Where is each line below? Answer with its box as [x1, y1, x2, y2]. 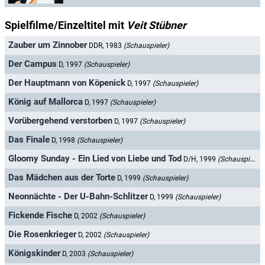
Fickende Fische [8, 210, 72, 221]
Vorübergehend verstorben [8, 115, 112, 127]
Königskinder [8, 248, 60, 259]
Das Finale [8, 134, 50, 146]
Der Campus [8, 59, 57, 70]
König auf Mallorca [8, 96, 83, 108]
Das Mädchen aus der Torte [8, 172, 115, 183]
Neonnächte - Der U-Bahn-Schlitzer [8, 191, 148, 202]
